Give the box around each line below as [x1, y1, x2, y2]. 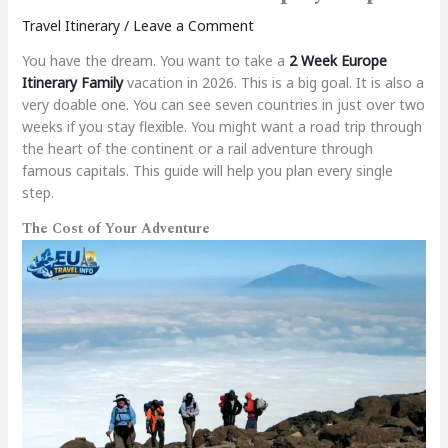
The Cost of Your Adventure [21, 218, 210, 240]
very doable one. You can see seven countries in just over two [21, 95, 425, 115]
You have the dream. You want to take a [21, 51, 289, 71]
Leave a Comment [132, 16, 254, 36]
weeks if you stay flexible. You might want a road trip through [21, 117, 422, 137]
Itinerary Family [21, 73, 123, 93]
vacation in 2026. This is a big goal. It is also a [122, 73, 424, 93]
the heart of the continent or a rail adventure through [21, 139, 373, 159]
